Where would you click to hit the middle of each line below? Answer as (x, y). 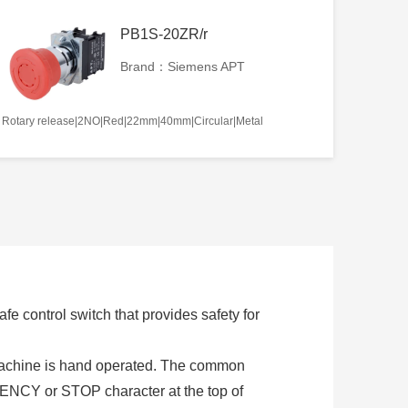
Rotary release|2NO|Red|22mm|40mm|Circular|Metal (133, 121)
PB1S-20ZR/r (164, 34)
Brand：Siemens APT (183, 66)
